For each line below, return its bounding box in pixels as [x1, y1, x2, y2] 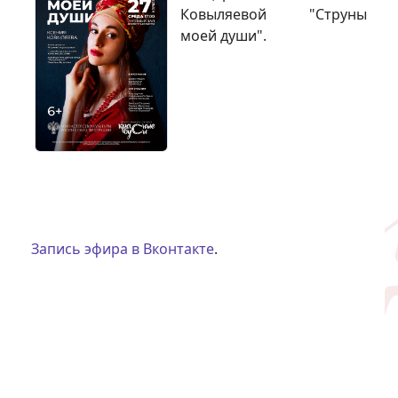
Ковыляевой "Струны [180, 4, 367, 24]
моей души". [180, 26, 267, 45]
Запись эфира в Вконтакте [31, 239, 214, 259]
